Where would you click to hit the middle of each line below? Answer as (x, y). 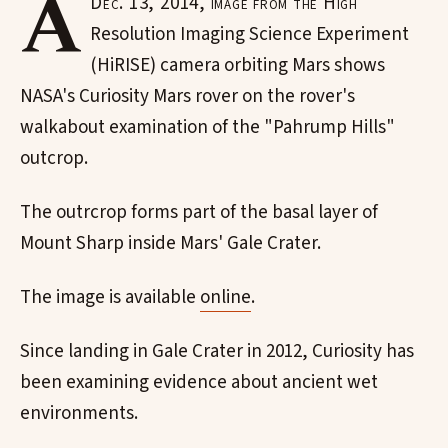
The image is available (110, 297)
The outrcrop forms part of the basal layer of (199, 213)
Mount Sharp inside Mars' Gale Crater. (170, 244)
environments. (79, 413)
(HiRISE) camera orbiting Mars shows (238, 66)
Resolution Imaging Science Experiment (250, 35)
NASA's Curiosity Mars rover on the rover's (187, 97)
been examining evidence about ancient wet (199, 382)
